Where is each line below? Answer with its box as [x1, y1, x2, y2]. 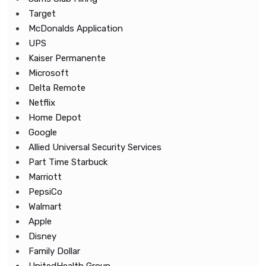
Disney [28, 231, 56, 242]
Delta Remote [28, 83, 85, 93]
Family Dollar [28, 246, 80, 256]
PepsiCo [28, 186, 62, 197]
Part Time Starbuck [28, 157, 107, 167]
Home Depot [28, 112, 81, 123]
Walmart [28, 201, 62, 212]
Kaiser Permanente [28, 53, 106, 64]
